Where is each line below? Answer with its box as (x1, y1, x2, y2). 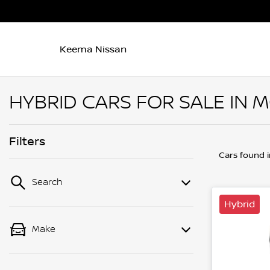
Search (32, 177, 63, 188)
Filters (9, 134, 45, 149)
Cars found (219, 151, 267, 160)
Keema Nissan (60, 43, 127, 55)
